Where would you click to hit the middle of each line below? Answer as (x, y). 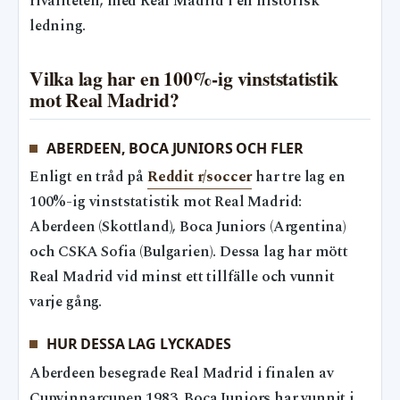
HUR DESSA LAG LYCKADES (139, 344)
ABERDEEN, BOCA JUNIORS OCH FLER (175, 148)
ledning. (58, 27)
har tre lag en (299, 178)
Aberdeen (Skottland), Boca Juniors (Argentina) (188, 228)
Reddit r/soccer (200, 178)
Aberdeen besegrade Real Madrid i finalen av (182, 373)
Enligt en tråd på (88, 178)
